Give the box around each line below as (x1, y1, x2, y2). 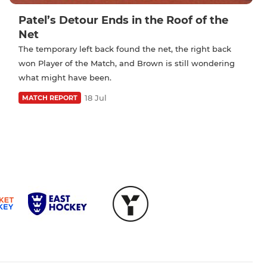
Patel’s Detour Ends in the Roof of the (18, 13, 228, 27)
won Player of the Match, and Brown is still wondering (18, 58, 235, 68)
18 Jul (85, 92, 107, 103)
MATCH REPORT (22, 93, 77, 102)
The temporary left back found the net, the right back (18, 44, 231, 54)
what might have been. (18, 72, 111, 82)
